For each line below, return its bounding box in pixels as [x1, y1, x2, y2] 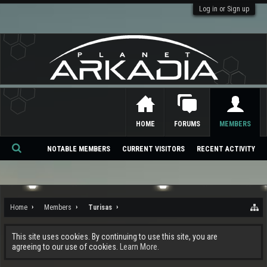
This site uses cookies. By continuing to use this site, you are [12, 232, 218, 241]
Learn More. [120, 242, 159, 252]
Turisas [88, 203, 112, 212]
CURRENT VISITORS [122, 145, 185, 153]
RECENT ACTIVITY [197, 145, 255, 153]
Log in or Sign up [199, 5, 249, 13]
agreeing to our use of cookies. [12, 242, 120, 252]
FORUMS [174, 120, 200, 128]
